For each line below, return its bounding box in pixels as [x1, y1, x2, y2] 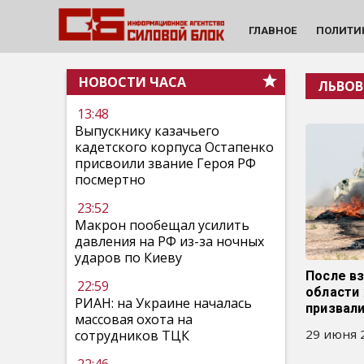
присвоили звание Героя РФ [75, 154, 256, 172]
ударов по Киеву [75, 249, 182, 266]
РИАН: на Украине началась [75, 294, 252, 312]
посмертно [75, 171, 145, 188]
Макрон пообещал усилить [75, 216, 249, 234]
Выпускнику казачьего [75, 122, 219, 140]
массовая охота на [75, 310, 193, 328]
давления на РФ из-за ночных [75, 232, 264, 250]
